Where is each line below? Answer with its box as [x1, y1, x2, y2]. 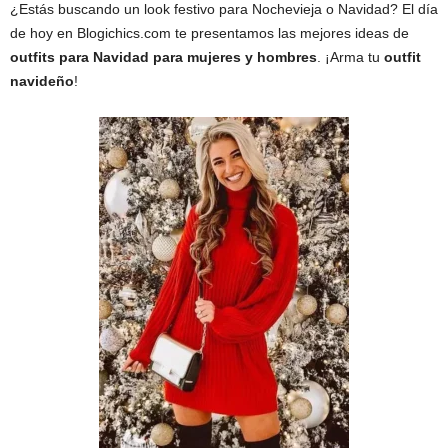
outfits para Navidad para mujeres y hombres [10, 48, 317, 65]
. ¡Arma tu [317, 48, 384, 65]
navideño [10, 72, 74, 89]
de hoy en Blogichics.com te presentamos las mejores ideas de [10, 24, 409, 41]
